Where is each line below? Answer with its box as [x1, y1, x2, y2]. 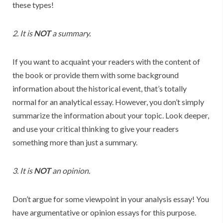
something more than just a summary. [12, 137, 137, 147]
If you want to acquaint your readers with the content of [12, 57, 200, 67]
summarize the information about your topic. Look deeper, [12, 111, 209, 120]
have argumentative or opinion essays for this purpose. [12, 208, 196, 218]
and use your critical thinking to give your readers [12, 124, 179, 134]
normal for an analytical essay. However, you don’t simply [12, 97, 204, 107]
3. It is [12, 166, 34, 176]
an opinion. [51, 166, 90, 176]
